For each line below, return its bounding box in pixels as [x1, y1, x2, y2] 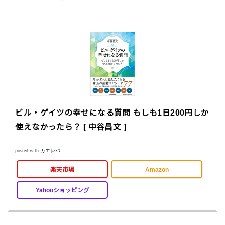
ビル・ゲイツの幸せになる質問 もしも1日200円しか [15, 108, 209, 118]
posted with [15, 148, 41, 154]
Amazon [145, 166, 169, 173]
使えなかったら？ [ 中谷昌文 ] [15, 123, 127, 132]
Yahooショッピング [35, 186, 89, 193]
